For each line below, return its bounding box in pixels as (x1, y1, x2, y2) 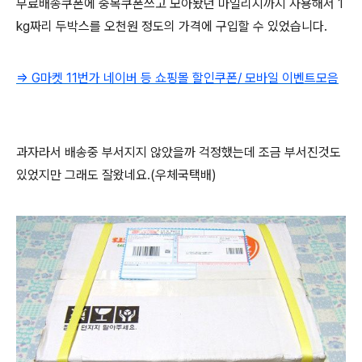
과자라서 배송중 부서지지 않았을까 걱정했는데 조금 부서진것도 (16, 145, 341, 160)
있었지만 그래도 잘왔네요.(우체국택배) (16, 167, 217, 183)
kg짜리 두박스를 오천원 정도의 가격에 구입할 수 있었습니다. (16, 19, 327, 34)
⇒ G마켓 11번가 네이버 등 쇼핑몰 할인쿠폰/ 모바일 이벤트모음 (16, 70, 339, 86)
